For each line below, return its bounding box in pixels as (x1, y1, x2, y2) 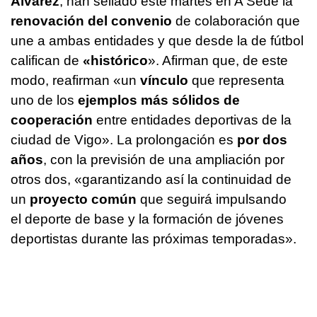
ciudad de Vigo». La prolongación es (11, 132, 237, 148)
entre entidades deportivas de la (93, 113, 292, 128)
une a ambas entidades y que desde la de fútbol (11, 33, 304, 49)
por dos (237, 132, 287, 148)
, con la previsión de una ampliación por (43, 152, 284, 168)
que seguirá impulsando (137, 192, 287, 207)
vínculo (140, 73, 188, 88)
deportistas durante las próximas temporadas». (11, 231, 296, 247)
